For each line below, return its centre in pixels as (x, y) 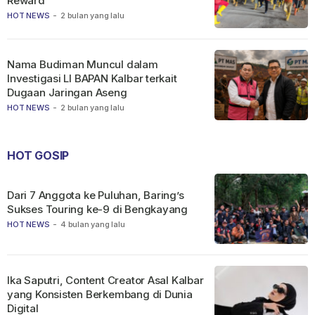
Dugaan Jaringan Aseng (67, 92)
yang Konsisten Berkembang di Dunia (100, 294)
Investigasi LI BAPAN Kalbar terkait (92, 78)
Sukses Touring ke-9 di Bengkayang (98, 209)
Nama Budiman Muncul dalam (83, 64)
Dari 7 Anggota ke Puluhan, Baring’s (96, 195)
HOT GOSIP (38, 155)
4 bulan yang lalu (93, 224)
